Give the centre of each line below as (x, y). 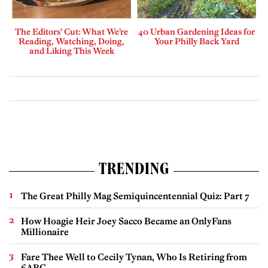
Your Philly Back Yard (197, 41)
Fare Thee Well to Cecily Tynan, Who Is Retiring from (134, 257)
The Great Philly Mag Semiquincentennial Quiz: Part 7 (135, 196)
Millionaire (45, 232)
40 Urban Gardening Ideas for (197, 31)
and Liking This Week (71, 51)
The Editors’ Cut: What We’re (71, 31)
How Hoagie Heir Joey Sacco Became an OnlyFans (126, 221)
